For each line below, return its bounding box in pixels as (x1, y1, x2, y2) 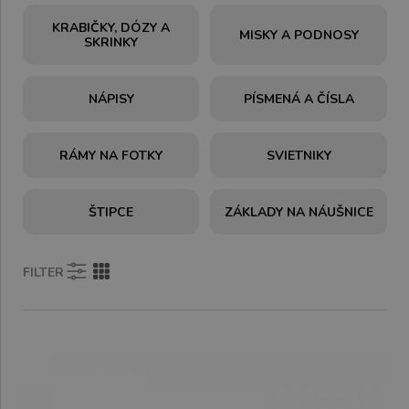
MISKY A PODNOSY (238, 26, 359, 44)
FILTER (23, 263, 64, 281)
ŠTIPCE (89, 204, 134, 221)
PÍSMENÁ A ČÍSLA (243, 90, 354, 108)
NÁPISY (88, 90, 134, 108)
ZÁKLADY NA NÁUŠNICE (224, 204, 373, 221)
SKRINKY (84, 34, 139, 51)
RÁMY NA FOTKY (59, 147, 163, 164)
